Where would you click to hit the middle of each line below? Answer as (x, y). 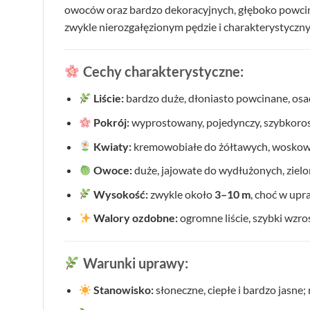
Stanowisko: (124, 290)
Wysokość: (121, 194)
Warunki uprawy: (134, 263)
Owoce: (113, 170)
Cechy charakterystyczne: (162, 72)
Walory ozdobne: (136, 218)
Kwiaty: (113, 146)
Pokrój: (112, 122)
